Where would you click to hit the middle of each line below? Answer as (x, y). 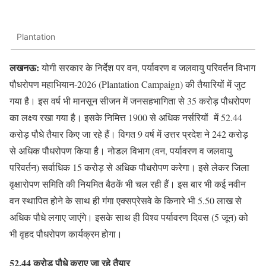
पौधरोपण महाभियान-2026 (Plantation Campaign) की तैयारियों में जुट (128, 84)
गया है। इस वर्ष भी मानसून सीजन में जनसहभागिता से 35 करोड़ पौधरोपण (130, 100)
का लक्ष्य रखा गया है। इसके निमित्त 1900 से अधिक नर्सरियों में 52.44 (126, 117)
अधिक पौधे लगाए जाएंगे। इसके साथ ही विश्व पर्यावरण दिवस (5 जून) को (129, 217)
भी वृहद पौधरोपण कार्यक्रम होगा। (66, 233)
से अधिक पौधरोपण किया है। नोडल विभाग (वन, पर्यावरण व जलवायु (121, 150)
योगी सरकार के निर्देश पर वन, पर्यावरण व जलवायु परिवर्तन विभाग (147, 67)
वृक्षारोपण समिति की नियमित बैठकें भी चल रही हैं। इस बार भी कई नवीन (128, 183)
